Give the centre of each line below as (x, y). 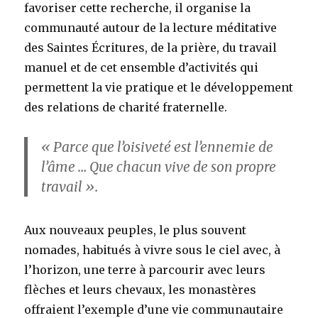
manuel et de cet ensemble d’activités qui (142, 67)
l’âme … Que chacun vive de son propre (159, 166)
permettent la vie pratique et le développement (159, 87)
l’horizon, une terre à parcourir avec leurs (145, 270)
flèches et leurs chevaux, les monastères (141, 290)
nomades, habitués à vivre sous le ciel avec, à (153, 250)
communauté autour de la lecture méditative (151, 27)
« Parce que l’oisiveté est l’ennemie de (158, 147)
